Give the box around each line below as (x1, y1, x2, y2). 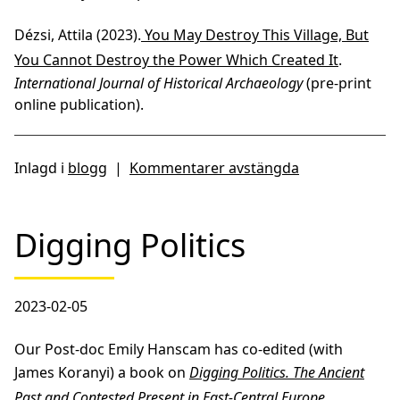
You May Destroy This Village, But (141, 25, 369, 46)
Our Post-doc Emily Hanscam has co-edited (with (14, 339, 343, 360)
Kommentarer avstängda (129, 158, 299, 179)
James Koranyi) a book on (14, 362, 189, 383)
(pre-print (303, 73, 371, 94)
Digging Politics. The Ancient (189, 362, 364, 383)
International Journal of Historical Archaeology (14, 73, 303, 94)
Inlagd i (14, 158, 68, 179)
